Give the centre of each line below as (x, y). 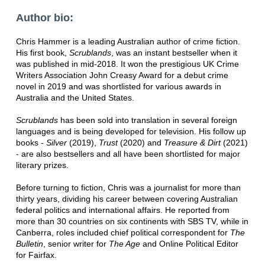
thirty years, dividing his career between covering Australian (127, 198)
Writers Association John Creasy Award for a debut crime (122, 75)
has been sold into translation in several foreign (147, 120)
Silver (57, 142)
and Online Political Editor (189, 243)
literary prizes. (42, 165)
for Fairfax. (36, 255)
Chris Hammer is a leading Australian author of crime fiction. (128, 41)
